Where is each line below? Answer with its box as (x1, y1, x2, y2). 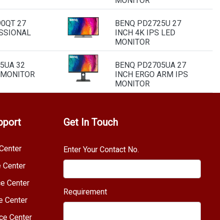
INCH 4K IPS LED (115, 28, 175, 37)
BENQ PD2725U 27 (115, 19, 181, 28)
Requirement (63, 187, 107, 196)
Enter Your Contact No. (63, 145, 139, 154)
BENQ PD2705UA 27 (115, 60, 186, 70)
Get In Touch (63, 116, 118, 128)
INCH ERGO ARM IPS (115, 70, 188, 79)
